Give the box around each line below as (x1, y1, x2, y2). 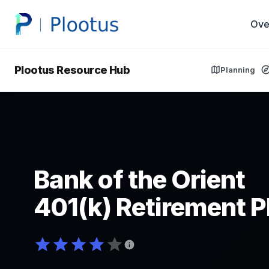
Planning (220, 64, 255, 74)
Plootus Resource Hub (14, 63, 130, 76)
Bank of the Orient (34, 164, 245, 195)
